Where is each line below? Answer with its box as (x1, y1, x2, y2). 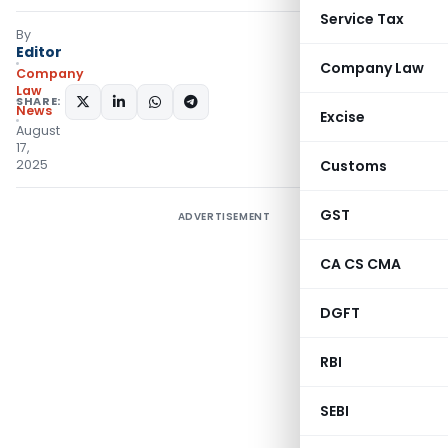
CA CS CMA (320, 254, 401, 274)
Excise (320, 107, 365, 127)
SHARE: (16, 93, 61, 109)
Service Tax (320, 9, 404, 29)
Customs (320, 156, 387, 176)
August (16, 122, 60, 139)
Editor (16, 42, 62, 62)
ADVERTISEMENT (177, 209, 271, 224)
